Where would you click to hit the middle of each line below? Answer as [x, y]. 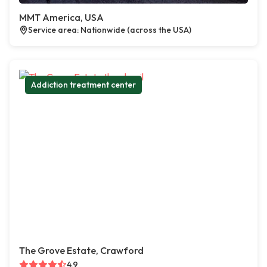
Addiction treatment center [83, 85]
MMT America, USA [61, 18]
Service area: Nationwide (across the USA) [110, 30]
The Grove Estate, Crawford [81, 251]
